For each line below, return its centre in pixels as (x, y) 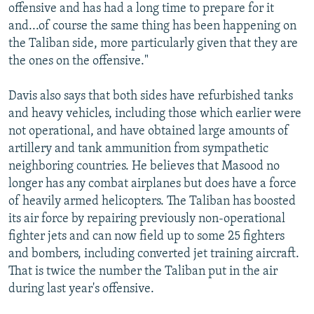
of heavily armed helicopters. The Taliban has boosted (152, 201)
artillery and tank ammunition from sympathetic (138, 149)
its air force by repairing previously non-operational (147, 219)
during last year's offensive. (81, 289)
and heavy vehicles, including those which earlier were (155, 114)
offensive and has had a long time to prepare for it (141, 8)
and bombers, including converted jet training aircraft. (154, 254)
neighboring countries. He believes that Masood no (144, 166)
